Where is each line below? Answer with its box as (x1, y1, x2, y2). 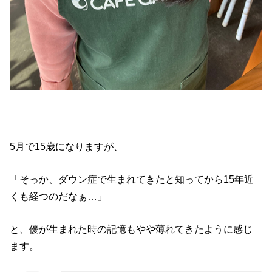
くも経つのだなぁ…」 (10, 191, 107, 202)
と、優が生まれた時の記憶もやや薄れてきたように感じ (10, 223, 253, 235)
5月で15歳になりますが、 (10, 140, 124, 152)
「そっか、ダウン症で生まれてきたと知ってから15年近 (10, 174, 254, 185)
